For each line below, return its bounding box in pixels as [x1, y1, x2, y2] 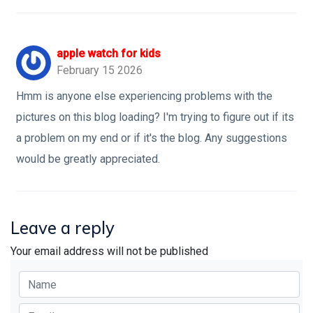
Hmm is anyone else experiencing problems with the [16, 89, 272, 103]
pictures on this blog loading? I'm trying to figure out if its [16, 110, 294, 124]
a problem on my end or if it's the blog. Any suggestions [16, 131, 287, 145]
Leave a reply [10, 217, 115, 238]
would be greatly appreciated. [16, 152, 160, 166]
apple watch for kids [57, 47, 161, 60]
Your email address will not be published [10, 245, 208, 258]
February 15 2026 [57, 64, 143, 77]
